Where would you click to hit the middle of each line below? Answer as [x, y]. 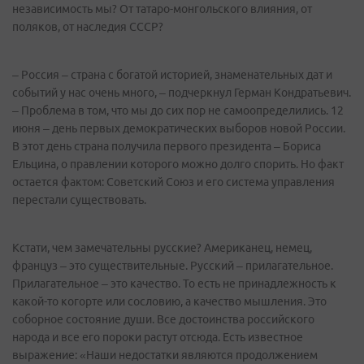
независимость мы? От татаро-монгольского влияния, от [162, 9]
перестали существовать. [80, 200]
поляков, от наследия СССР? [89, 27]
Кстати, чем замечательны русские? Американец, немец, [162, 248]
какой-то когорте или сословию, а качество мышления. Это [169, 302]
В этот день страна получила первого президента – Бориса [167, 147]
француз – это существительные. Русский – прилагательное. [173, 266]
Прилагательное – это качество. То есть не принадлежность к [174, 284]
